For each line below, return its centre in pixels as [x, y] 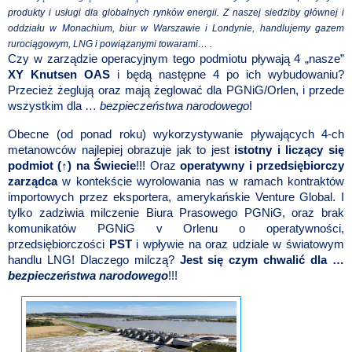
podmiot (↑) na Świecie [72, 166]
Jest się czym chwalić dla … [262, 260]
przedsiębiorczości [59, 245]
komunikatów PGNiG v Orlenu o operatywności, [176, 229]
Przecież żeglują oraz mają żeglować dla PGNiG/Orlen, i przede [176, 91]
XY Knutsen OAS [59, 75]
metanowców [42, 150]
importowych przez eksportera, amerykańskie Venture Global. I [176, 198]
